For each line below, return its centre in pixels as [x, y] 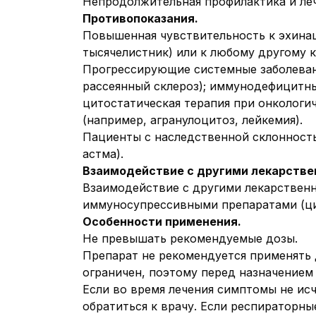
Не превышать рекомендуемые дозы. [190, 238]
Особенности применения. [162, 221]
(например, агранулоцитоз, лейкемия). [193, 120]
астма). [103, 154]
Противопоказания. [140, 18]
